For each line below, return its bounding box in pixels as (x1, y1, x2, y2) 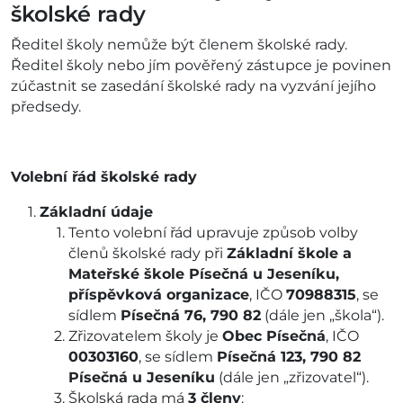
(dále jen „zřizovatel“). (215, 369, 369, 387)
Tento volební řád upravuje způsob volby (68, 224, 358, 242)
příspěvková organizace (68, 286, 249, 304)
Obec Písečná (222, 327, 326, 345)
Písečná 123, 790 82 (217, 348, 361, 366)
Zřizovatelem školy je (68, 327, 222, 345)
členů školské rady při (68, 245, 227, 263)
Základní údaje (40, 203, 153, 221)
